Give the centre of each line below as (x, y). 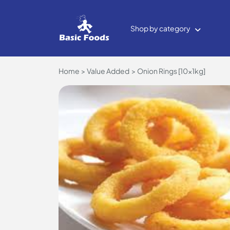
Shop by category (160, 28)
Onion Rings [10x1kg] (171, 71)
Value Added (108, 71)
